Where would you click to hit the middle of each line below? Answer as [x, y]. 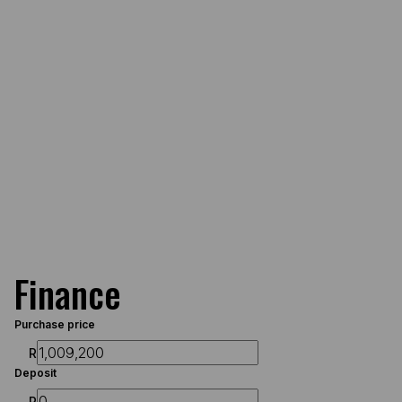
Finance [68, 293]
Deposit [35, 373]
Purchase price [55, 324]
